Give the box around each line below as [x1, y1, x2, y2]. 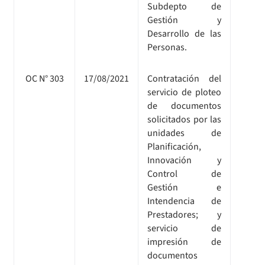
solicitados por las [147, 112, 221, 126]
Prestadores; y [147, 208, 221, 221]
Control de [147, 167, 221, 180]
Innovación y [147, 153, 221, 167]
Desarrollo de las [147, 27, 221, 40]
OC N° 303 [25, 72, 64, 85]
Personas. [147, 40, 187, 54]
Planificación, [147, 140, 201, 153]
